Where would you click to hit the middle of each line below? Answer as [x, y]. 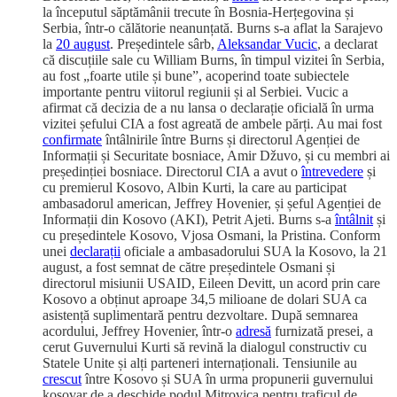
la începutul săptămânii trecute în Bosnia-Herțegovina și [198, 12]
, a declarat [347, 44]
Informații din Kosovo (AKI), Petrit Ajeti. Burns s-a [189, 220]
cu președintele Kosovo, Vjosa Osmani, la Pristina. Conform [211, 236]
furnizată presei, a [322, 331]
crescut [62, 379]
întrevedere [332, 172]
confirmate [72, 140]
